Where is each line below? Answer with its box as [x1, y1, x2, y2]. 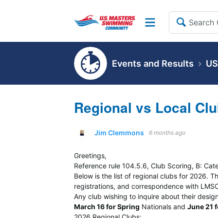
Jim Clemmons [94, 128, 144, 137]
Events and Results [112, 57, 194, 69]
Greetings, [74, 151, 107, 160]
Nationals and [140, 202, 187, 211]
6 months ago [149, 129, 185, 136]
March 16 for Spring [74, 202, 140, 211]
